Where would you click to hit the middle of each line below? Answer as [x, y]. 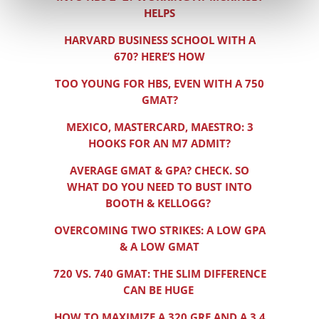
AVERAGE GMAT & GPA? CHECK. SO [159, 171]
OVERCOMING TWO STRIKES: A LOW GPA [159, 230]
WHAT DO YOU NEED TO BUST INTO [159, 187]
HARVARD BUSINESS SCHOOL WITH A [159, 40]
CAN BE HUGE [159, 290]
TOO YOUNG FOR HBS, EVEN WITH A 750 [159, 84]
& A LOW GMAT [159, 247]
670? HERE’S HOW [159, 57]
